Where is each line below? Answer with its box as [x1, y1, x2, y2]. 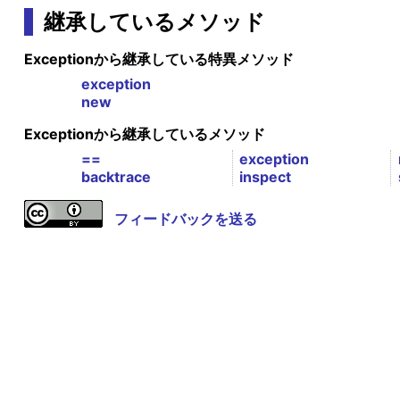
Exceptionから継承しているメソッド [23, 125, 265, 144]
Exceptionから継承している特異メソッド [23, 50, 294, 69]
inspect [239, 168, 292, 187]
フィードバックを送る [113, 210, 257, 229]
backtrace [80, 168, 151, 187]
